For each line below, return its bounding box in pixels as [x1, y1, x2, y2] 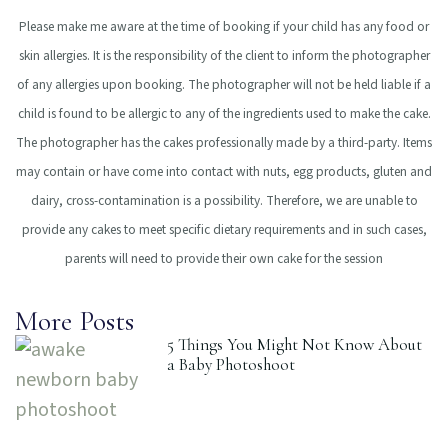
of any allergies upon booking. [17, 74, 188, 94]
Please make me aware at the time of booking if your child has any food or [19, 16, 429, 36]
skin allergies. [18, 45, 93, 65]
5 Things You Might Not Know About [166, 334, 422, 356]
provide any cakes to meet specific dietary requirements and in [21, 219, 366, 239]
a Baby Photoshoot [166, 354, 295, 376]
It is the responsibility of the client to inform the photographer [92, 45, 430, 65]
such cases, [365, 219, 427, 239]
